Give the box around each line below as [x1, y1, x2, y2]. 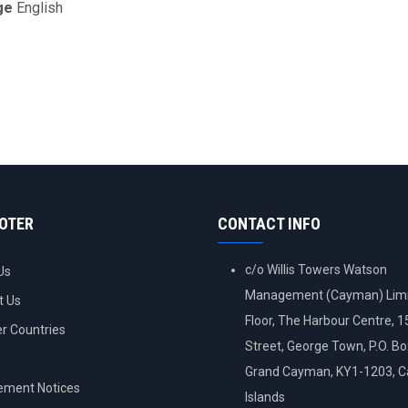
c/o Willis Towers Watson [245, 262, 387, 277]
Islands [245, 390, 285, 404]
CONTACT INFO [218, 214, 321, 233]
